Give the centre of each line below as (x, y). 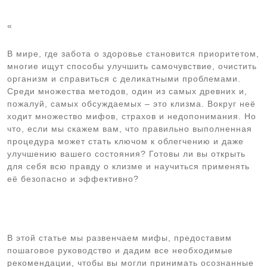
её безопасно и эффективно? (73, 179)
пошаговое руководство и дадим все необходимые (120, 250)
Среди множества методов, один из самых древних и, (127, 91)
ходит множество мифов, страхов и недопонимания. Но (132, 116)
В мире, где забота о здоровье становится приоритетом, (133, 54)
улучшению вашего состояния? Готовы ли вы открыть (126, 154)
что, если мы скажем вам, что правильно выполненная (130, 129)
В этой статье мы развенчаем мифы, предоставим (119, 238)
